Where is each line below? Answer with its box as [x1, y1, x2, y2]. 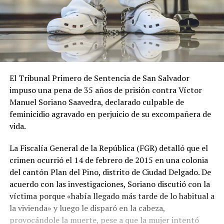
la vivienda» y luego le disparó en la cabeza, [9, 202, 165, 213]
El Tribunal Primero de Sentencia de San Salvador [9, 72, 189, 83]
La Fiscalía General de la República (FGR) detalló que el [9, 142, 208, 153]
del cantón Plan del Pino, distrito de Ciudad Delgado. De [9, 166, 211, 177]
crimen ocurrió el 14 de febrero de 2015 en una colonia [9, 154, 208, 165]
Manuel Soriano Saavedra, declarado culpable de [9, 96, 184, 107]
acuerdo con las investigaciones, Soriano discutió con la [9, 178, 210, 189]
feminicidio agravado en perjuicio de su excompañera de [9, 108, 211, 119]
